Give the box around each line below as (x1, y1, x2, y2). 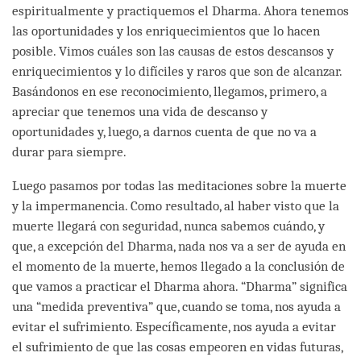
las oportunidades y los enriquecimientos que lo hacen (12, 23, 320, 39)
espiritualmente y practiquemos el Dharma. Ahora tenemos (12, 2, 349, 19)
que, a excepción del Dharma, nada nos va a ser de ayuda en (12, 238, 346, 254)
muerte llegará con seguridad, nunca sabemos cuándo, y (12, 218, 325, 234)
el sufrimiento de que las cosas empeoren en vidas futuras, (12, 338, 342, 355)
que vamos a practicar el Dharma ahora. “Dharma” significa (12, 278, 347, 294)
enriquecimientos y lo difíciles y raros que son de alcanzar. (12, 63, 342, 79)
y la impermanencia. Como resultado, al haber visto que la (12, 197, 339, 214)
